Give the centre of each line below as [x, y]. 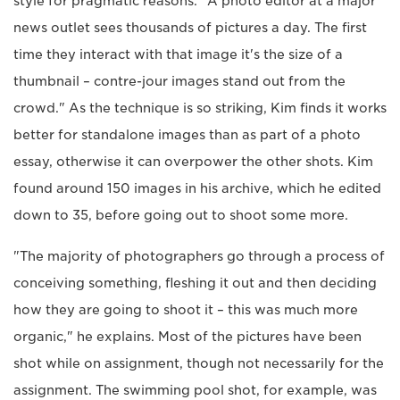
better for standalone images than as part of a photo [187, 134]
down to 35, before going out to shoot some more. [181, 215]
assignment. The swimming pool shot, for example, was [195, 390]
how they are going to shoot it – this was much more [186, 309]
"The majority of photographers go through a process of [199, 256]
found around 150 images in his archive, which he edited [197, 188]
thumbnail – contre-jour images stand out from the [179, 81]
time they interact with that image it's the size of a [178, 54]
